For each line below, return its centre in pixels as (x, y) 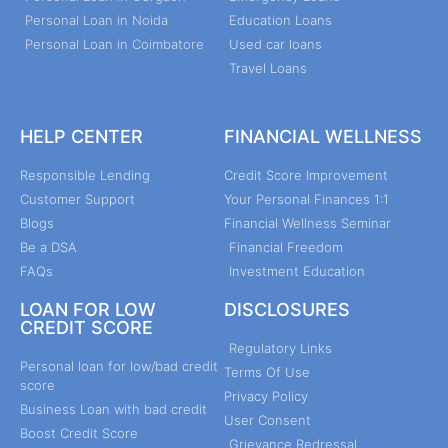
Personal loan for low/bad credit (119, 365)
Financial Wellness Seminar (307, 222)
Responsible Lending (85, 174)
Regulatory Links (280, 347)
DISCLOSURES (287, 309)
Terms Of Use (267, 371)
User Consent (267, 419)
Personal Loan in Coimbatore (114, 43)
